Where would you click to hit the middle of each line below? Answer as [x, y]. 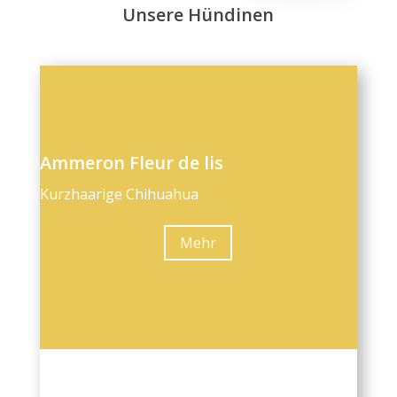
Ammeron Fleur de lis [131, 162]
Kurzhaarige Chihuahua [119, 194]
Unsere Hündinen [198, 14]
